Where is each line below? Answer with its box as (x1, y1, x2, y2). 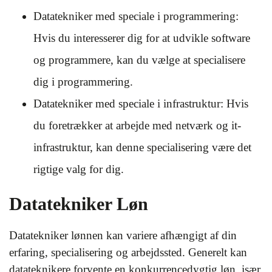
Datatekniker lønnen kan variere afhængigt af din (9, 229, 237, 242)
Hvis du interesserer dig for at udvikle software (33, 32, 250, 44)
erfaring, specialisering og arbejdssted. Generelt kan (9, 246, 247, 259)
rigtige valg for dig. (33, 163, 124, 175)
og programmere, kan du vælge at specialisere (33, 53, 245, 66)
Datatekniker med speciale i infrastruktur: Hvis (33, 97, 248, 110)
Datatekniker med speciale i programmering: (33, 10, 239, 22)
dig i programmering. (33, 75, 133, 88)
